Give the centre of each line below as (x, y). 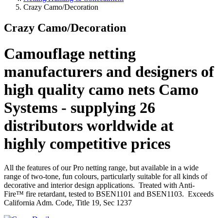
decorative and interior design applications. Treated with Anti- (99, 185)
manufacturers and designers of (109, 72)
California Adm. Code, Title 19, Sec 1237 (68, 202)
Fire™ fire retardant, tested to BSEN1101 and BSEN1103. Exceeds (109, 194)
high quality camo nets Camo (101, 90)
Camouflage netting (70, 54)
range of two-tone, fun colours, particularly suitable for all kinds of (106, 176)
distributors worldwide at (89, 126)
